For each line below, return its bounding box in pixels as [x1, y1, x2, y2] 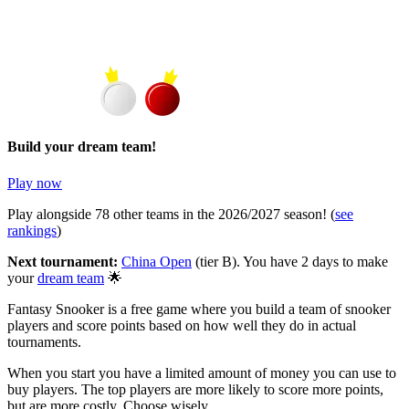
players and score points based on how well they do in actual [7, 317, 356, 333]
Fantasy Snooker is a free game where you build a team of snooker [7, 300, 391, 317]
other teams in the [110, 205, 218, 222]
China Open [121, 253, 192, 269]
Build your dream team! [7, 139, 156, 155]
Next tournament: [7, 253, 118, 269]
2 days [301, 253, 339, 269]
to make [342, 253, 388, 269]
